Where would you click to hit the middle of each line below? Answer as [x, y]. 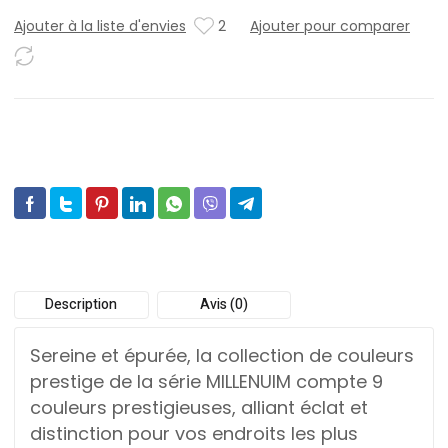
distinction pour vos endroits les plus [194, 433]
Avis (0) [223, 304]
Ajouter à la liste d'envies [100, 26]
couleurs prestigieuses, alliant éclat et [199, 407]
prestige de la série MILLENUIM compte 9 [206, 381]
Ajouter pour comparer [330, 26]
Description [81, 304]
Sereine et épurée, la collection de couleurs [222, 355]
